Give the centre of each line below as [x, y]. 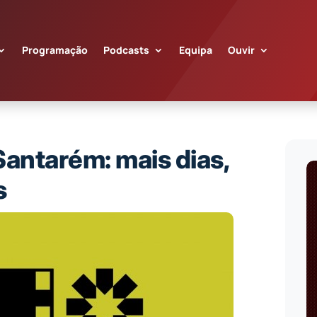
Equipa [195, 50]
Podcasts [126, 50]
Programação [54, 50]
